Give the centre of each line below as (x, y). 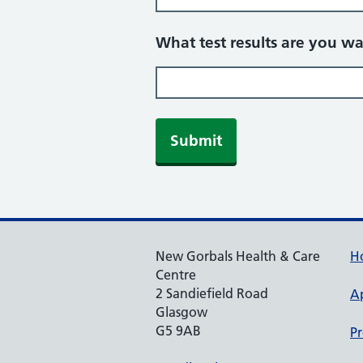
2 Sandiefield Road (212, 293)
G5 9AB (178, 331)
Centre (176, 275)
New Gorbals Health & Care (238, 256)
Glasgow (181, 312)
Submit (196, 141)
